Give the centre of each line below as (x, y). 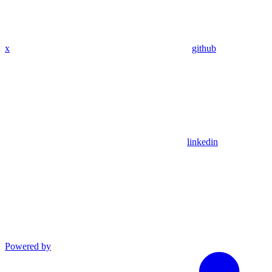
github (204, 49)
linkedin (202, 142)
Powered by (28, 246)
